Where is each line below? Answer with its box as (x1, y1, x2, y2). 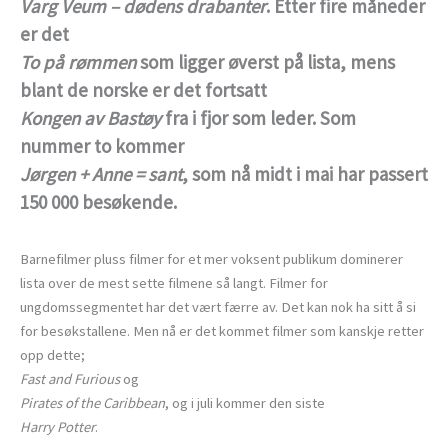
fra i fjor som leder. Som (161, 106, 356, 131)
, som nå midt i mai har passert (182, 162, 428, 187)
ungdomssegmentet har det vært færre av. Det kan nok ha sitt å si (20, 297, 416, 316)
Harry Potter (20, 417, 95, 436)
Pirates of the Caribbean (20, 393, 165, 412)
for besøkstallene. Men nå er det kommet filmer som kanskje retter (20, 321, 424, 340)
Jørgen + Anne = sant (20, 162, 182, 187)
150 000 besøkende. (20, 190, 177, 215)
